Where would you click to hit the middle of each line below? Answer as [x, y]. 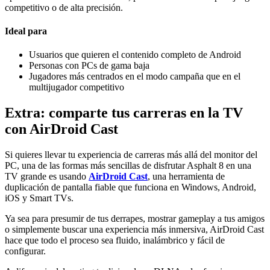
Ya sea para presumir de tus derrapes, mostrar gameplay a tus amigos [135, 218]
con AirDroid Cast [61, 129]
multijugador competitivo [77, 87]
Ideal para [26, 31]
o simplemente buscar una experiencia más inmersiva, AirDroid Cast [134, 229]
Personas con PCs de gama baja [89, 66]
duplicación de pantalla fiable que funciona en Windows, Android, [130, 187]
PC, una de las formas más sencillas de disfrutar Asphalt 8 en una [128, 165]
